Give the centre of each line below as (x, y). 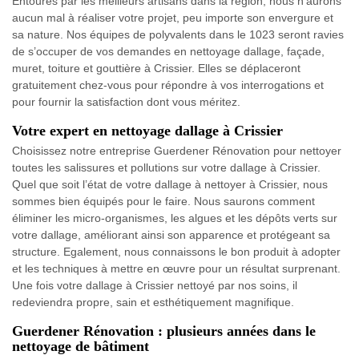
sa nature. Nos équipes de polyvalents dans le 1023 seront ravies (178, 34)
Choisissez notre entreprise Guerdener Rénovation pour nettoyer (177, 150)
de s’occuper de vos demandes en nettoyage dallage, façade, (168, 51)
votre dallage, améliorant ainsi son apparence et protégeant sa (171, 234)
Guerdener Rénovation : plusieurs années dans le (164, 331)
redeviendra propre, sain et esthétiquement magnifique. (153, 302)
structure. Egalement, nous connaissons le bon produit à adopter (176, 251)
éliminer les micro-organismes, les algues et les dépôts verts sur (175, 218)
